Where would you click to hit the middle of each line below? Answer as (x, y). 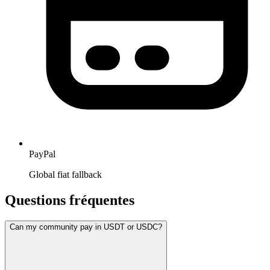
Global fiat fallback (65, 175)
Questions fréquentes (70, 200)
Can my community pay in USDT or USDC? (86, 227)
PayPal (42, 154)
